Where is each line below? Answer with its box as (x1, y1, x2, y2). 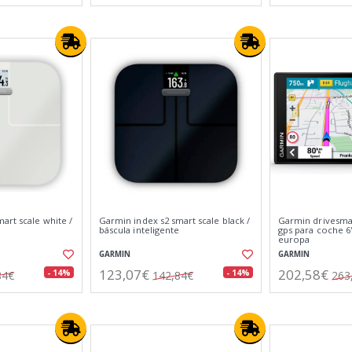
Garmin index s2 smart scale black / (99, 214, 250, 226)
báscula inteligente (99, 224, 180, 236)
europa (278, 233, 310, 245)
